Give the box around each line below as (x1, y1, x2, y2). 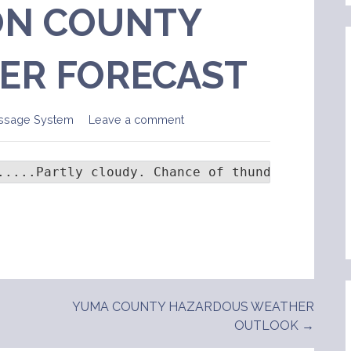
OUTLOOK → (233, 318, 314, 334)
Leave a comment (88, 113, 184, 127)
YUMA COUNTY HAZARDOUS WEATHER (71, 299, 314, 315)
